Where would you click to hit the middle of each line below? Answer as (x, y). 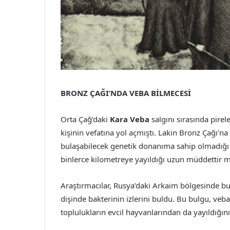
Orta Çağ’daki (85, 119)
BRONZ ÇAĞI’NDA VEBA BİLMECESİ (126, 93)
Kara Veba (130, 119)
